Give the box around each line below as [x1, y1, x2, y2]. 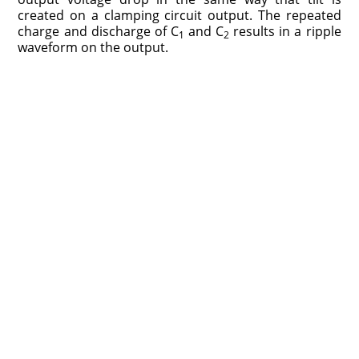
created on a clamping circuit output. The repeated [18, 6, 341, 24]
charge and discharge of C [18, 22, 179, 40]
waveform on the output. [18, 38, 169, 56]
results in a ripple [229, 22, 341, 40]
